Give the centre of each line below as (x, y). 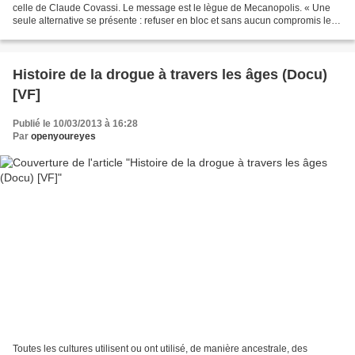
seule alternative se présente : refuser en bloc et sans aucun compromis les (174, 21)
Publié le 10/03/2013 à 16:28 (75, 124)
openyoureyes (63, 137)
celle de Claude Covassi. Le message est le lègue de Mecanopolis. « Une (172, 8)
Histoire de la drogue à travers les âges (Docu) (170, 75)
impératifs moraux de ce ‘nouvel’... (86, 34)
